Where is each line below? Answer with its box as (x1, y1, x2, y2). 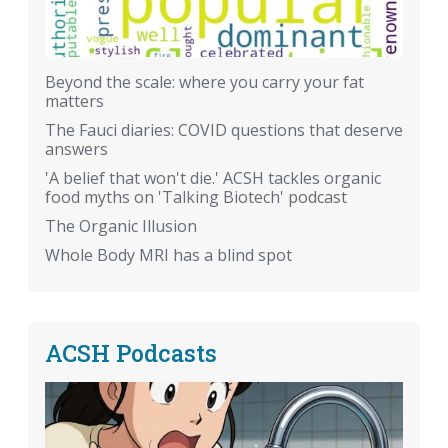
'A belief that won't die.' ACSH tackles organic (45, 167, 381, 190)
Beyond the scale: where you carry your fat (45, 71, 364, 94)
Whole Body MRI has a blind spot (45, 244, 292, 267)
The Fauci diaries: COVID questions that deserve (45, 119, 403, 142)
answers (45, 138, 108, 161)
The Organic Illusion (45, 215, 197, 238)
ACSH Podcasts (45, 337, 217, 369)
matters (45, 90, 104, 113)
